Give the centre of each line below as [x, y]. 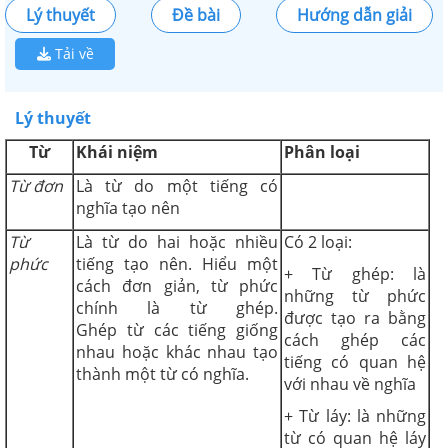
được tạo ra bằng [355, 317]
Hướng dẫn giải [354, 14]
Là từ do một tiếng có [177, 185]
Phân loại [322, 151]
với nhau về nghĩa [350, 383]
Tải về [72, 53]
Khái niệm [117, 151]
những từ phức [355, 295]
